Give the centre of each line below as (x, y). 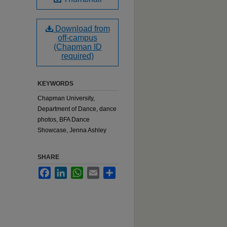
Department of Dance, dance (77, 109)
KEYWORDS (55, 84)
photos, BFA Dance (64, 120)
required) (78, 56)
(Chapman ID (78, 47)
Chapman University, (66, 98)
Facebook (64, 171)
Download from (81, 29)
